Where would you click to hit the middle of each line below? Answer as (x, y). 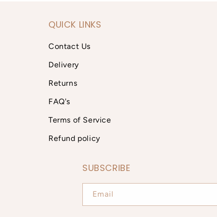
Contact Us (70, 46)
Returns (63, 83)
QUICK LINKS (75, 24)
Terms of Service (80, 120)
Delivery (64, 65)
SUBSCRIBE (107, 168)
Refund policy (74, 138)
